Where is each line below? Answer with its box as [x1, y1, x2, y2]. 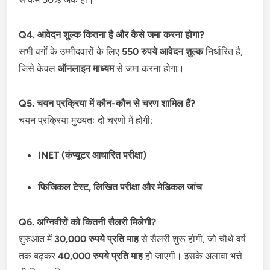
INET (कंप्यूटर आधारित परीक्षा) [38, 149, 147, 161]
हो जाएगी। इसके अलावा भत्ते [143, 250, 243, 262]
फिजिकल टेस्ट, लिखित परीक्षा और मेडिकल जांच [38, 181, 202, 193]
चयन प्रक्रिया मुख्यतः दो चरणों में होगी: [19, 114, 153, 126]
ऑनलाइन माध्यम [58, 62, 115, 74]
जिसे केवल [19, 62, 58, 74]
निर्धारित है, [203, 45, 243, 57]
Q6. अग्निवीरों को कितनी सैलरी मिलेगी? [19, 216, 157, 228]
